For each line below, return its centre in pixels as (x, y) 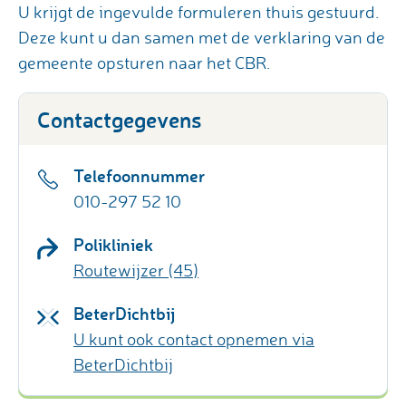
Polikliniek (113, 244)
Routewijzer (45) (136, 270)
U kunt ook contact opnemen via (194, 338)
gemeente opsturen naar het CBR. (144, 62)
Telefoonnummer (139, 175)
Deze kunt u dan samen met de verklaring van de (202, 37)
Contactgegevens (119, 119)
